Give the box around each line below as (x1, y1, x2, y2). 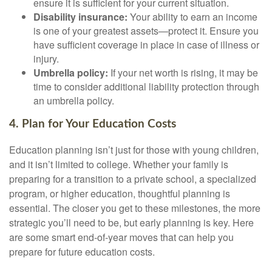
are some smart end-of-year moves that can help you (9, 229, 234, 244)
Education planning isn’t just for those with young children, (9, 142, 259, 157)
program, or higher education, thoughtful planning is (9, 186, 230, 200)
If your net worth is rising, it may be (108, 66, 258, 80)
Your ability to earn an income (127, 10, 257, 24)
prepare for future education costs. (9, 244, 155, 259)
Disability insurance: (33, 10, 127, 24)
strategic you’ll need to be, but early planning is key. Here (9, 215, 254, 229)
